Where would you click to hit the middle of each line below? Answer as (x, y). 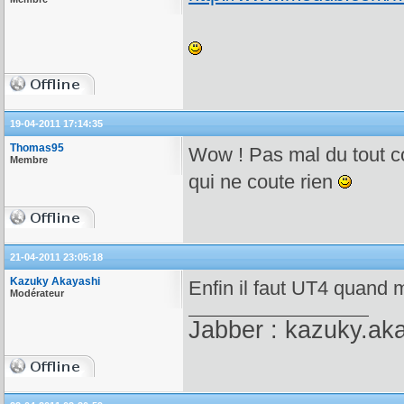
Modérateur (37, 293)
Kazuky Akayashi (55, 281)
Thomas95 (37, 148)
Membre (29, 160)
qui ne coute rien (263, 182)
